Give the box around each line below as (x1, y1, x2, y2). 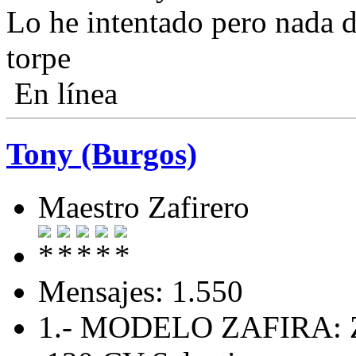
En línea (6, 75, 118, 110)
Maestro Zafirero (38, 189, 250, 224)
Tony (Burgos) (6, 137, 197, 172)
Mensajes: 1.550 (38, 273, 243, 308)
